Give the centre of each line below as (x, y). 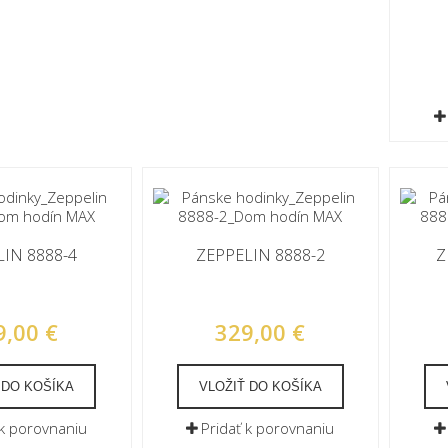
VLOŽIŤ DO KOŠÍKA (260, 386)
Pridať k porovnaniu (268, 428)
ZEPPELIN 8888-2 (260, 255)
